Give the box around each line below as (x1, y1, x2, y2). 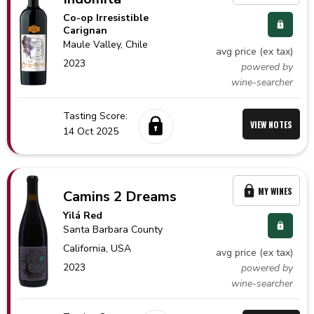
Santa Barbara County (63, 223, 163, 236)
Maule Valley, (63, 37, 126, 51)
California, (63, 242, 111, 255)
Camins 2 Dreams (63, 187, 177, 206)
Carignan (63, 23, 108, 37)
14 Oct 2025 (63, 125, 118, 138)
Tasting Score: (63, 109, 128, 123)
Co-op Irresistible (63, 11, 149, 25)
